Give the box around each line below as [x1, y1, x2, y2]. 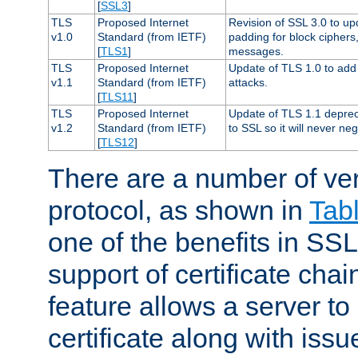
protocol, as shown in [48, 194, 309, 225]
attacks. [228, 75, 268, 89]
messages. [228, 44, 284, 58]
